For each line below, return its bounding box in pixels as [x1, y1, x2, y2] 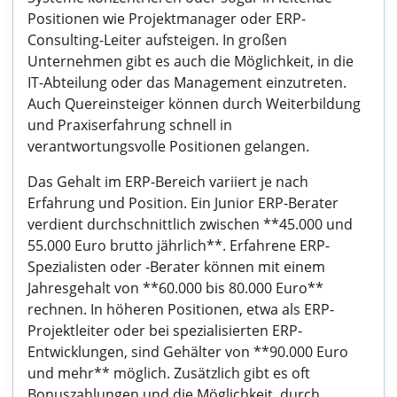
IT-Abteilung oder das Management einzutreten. [27, 73, 346, 92]
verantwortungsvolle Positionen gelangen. [27, 136, 309, 156]
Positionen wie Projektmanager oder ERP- [27, 9, 306, 28]
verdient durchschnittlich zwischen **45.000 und [27, 214, 353, 234]
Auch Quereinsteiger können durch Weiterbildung [27, 94, 361, 113]
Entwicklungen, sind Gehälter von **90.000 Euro [27, 342, 348, 362]
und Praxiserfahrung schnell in [27, 115, 232, 135]
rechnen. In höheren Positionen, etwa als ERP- [27, 300, 334, 319]
